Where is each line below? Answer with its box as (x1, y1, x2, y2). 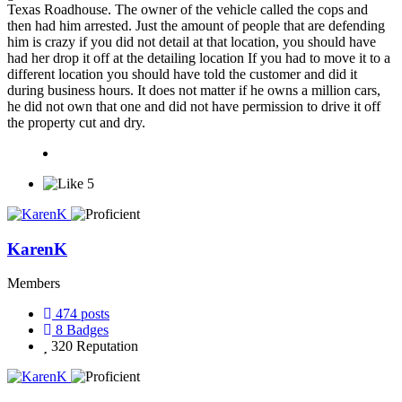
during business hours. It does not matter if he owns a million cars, (7, 82, 380, 98)
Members (7, 275, 60, 292)
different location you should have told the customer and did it (7, 66, 357, 82)
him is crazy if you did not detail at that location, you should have (7, 33, 376, 49)
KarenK (7, 239, 67, 258)
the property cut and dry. (7, 114, 145, 130)
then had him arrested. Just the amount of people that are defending (7, 17, 385, 33)
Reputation (76, 338, 138, 354)
